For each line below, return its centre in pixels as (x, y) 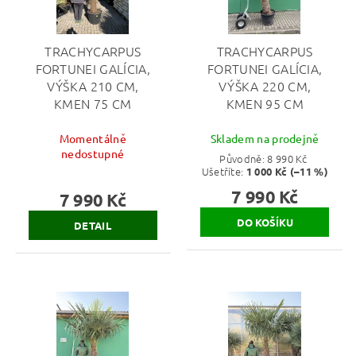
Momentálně (93, 139)
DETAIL (93, 226)
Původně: (244, 159)
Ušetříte (221, 172)
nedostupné (93, 154)
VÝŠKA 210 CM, (93, 85)
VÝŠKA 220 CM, (265, 85)
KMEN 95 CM (265, 103)
